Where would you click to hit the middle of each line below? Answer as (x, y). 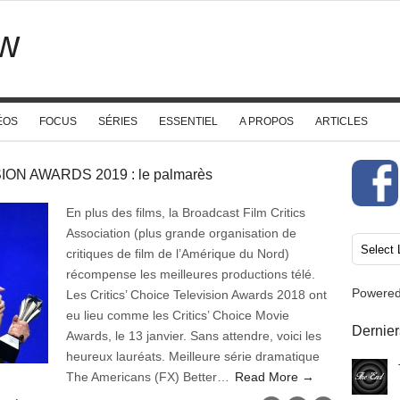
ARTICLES (342, 121)
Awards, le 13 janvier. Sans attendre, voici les (194, 336)
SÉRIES (118, 121)
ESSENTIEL (188, 121)
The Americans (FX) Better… (150, 377)
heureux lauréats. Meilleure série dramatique (193, 356)
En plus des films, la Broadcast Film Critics (186, 212)
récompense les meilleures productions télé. (191, 274)
